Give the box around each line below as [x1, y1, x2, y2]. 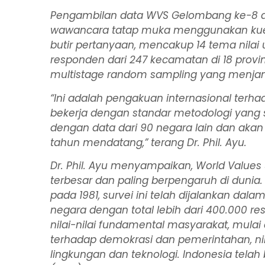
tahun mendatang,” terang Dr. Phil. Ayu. [50, 135, 247, 150]
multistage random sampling [50, 67, 198, 82]
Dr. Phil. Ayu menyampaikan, [50, 159, 196, 173]
